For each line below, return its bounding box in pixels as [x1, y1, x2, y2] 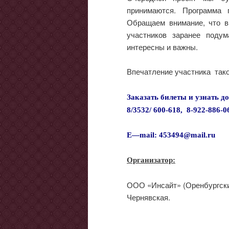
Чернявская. [127, 191, 170, 202]
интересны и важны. [127, 41, 198, 52]
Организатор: [127, 156, 175, 165]
